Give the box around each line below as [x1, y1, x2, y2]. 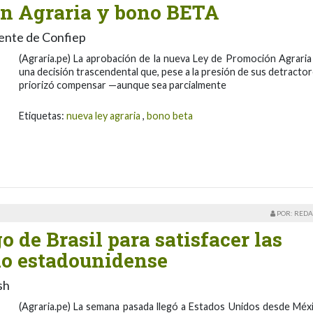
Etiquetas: [18, 109, 66, 122]
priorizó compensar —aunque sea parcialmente [18, 78, 226, 91]
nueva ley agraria [66, 109, 140, 122]
